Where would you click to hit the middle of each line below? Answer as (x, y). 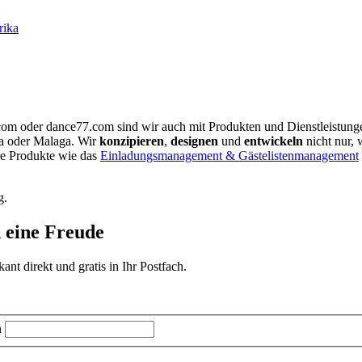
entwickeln (274, 141)
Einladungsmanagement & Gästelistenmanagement (229, 156)
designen (194, 141)
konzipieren (132, 141)
